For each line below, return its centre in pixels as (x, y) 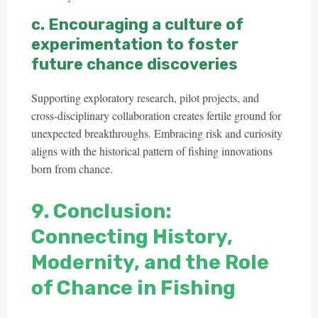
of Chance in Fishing (133, 288)
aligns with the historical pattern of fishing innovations (152, 151)
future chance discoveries (134, 64)
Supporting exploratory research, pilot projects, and (145, 98)
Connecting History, (132, 237)
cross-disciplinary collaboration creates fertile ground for (156, 115)
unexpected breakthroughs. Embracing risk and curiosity (157, 133)
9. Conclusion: (101, 211)
